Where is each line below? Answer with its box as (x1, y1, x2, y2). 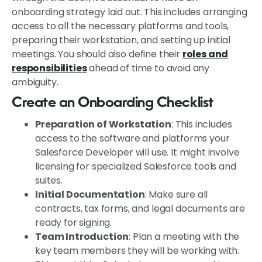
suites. (35, 174, 63, 188)
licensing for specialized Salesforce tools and (35, 160, 236, 174)
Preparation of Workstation (35, 118, 171, 132)
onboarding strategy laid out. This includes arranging (12, 5, 247, 19)
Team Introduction (35, 230, 129, 244)
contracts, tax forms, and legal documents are (35, 202, 245, 216)
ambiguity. (12, 75, 58, 89)
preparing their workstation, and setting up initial (12, 33, 230, 47)
